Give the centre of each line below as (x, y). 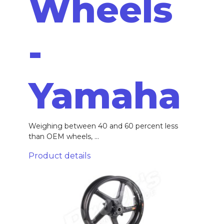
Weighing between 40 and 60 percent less (103, 126)
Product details (59, 155)
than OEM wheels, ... (63, 136)
